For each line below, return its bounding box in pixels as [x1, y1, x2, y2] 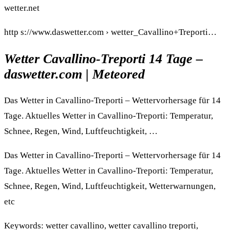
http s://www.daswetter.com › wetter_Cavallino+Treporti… [4, 27, 217, 37]
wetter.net [4, 3, 40, 13]
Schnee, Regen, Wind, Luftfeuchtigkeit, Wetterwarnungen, [4, 181, 216, 191]
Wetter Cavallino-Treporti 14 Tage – [4, 51, 203, 66]
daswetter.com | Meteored [4, 66, 145, 82]
